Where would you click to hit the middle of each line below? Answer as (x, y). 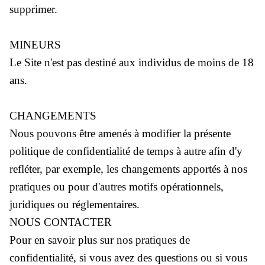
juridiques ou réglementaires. (75, 204)
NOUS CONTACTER (61, 222)
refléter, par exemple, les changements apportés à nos (128, 169)
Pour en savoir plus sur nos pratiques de (100, 240)
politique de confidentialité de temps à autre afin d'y (126, 151)
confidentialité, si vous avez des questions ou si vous (128, 257)
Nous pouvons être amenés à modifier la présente (120, 133)
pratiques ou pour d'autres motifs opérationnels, (117, 186)
